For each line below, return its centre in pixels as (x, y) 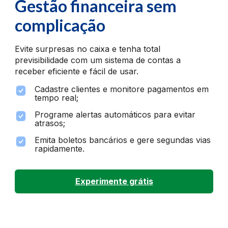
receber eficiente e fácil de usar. (77, 71)
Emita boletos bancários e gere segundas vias (123, 140)
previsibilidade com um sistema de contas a (98, 60)
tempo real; (57, 97)
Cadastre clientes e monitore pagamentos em (122, 89)
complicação (60, 25)
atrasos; (50, 123)
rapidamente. (60, 148)
